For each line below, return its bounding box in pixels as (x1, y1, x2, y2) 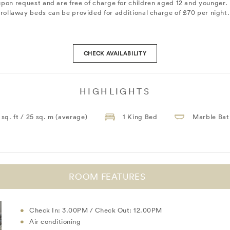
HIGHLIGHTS (80, 86, 150, 97)
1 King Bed (122, 112, 158, 122)
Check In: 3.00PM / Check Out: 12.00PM (29, 205, 162, 215)
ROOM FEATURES (69, 171, 146, 182)
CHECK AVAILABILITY (83, 49, 147, 58)
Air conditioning (29, 217, 83, 226)
